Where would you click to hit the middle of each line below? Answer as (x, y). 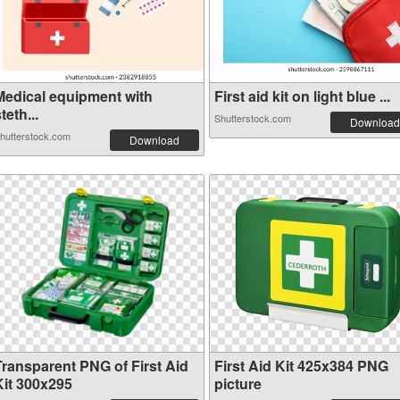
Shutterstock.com (253, 118)
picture (238, 383)
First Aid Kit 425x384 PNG (301, 366)
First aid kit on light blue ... (302, 96)
